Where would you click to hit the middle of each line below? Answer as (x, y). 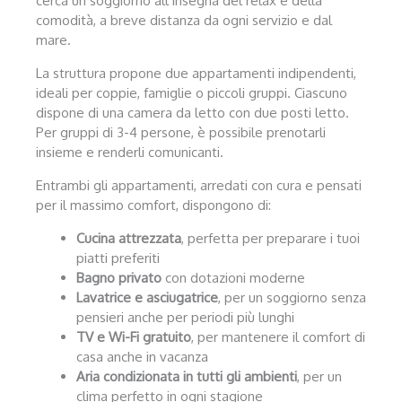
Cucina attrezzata (129, 238)
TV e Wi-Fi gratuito (134, 336)
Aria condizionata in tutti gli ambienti (187, 376)
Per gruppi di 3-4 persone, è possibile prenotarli (181, 132)
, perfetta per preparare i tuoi (271, 238)
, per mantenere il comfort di (278, 336)
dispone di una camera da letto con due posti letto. (192, 112)
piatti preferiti (118, 258)
